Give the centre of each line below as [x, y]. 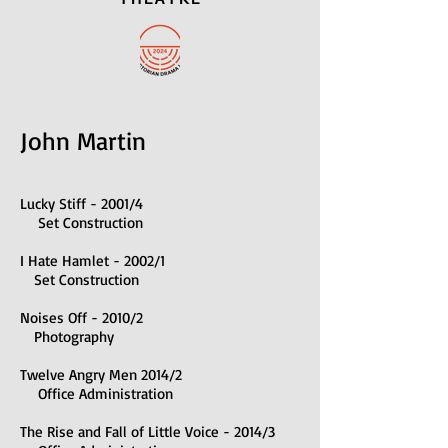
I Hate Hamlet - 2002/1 [92, 260]
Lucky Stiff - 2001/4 [81, 203]
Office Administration [96, 393]
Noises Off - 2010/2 [81, 317]
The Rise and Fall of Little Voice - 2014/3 [147, 431]
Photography [67, 336]
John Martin [83, 140]
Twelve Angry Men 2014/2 [101, 374]
